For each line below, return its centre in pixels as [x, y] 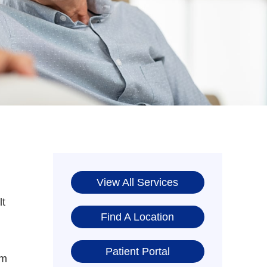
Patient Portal [137, 252]
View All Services [138, 183]
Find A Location [138, 217]
